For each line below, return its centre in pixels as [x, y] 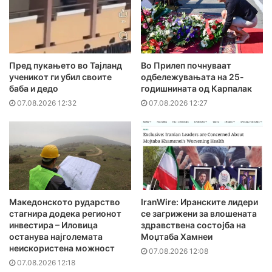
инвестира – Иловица [53, 225]
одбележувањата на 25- [192, 76]
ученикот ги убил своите [60, 76]
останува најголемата [56, 237]
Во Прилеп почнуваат [186, 65]
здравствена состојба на [193, 225]
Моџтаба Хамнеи [177, 237]
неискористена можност [62, 248]
